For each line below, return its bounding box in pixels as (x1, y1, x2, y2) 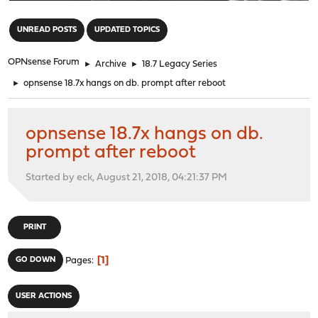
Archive (95, 59, 127, 69)
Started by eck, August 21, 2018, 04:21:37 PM (26, 172, 228, 183)
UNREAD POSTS (17, 26, 77, 34)
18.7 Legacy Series (142, 59, 218, 69)
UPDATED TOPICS (94, 26, 160, 34)
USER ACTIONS (16, 292, 72, 300)
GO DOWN (16, 256, 56, 264)
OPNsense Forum (8, 57, 80, 67)
